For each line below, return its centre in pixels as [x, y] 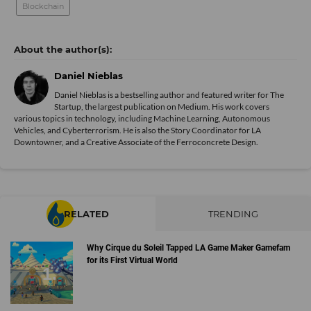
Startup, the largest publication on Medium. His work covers [162, 107]
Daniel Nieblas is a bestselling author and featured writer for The [169, 95]
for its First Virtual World [132, 260]
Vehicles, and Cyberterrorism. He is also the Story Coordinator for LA [137, 130]
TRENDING [233, 214]
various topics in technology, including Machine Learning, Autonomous [142, 118]
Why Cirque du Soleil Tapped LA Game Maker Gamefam [188, 248]
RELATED [86, 214]
